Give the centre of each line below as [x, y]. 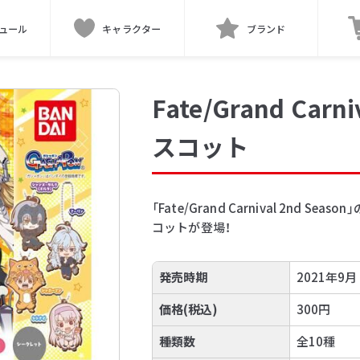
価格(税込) [188, 309]
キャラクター [132, 28]
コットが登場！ [192, 227]
